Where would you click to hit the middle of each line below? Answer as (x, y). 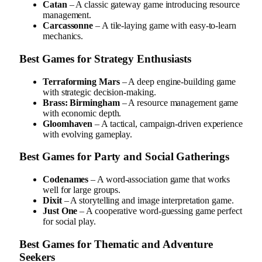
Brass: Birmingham (81, 102)
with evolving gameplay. (88, 134)
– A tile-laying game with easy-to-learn (165, 26)
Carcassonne (68, 26)
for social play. (69, 221)
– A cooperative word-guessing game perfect (160, 211)
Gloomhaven (68, 123)
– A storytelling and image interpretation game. (148, 200)
